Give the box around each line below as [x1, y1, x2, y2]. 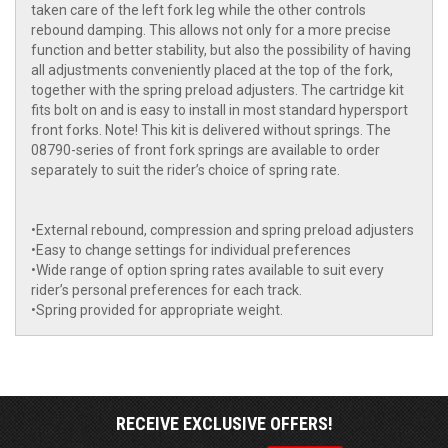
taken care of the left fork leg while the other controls [31, 2, 366, 19]
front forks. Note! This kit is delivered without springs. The [31, 122, 391, 139]
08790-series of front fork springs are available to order [31, 142, 380, 159]
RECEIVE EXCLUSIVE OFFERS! [115, 413, 333, 435]
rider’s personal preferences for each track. [31, 282, 302, 299]
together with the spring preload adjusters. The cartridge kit [31, 82, 404, 99]
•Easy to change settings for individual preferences [31, 242, 351, 259]
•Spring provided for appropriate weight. [31, 302, 283, 319]
